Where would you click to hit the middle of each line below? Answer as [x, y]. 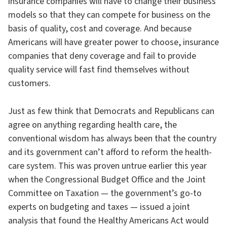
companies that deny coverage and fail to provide [102, 56]
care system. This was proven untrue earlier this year [107, 166]
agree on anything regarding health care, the [92, 125]
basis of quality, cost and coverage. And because [100, 29]
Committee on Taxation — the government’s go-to [105, 193]
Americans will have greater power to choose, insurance [113, 42]
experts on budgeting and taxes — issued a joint [99, 207]
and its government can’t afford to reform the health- [110, 152]
